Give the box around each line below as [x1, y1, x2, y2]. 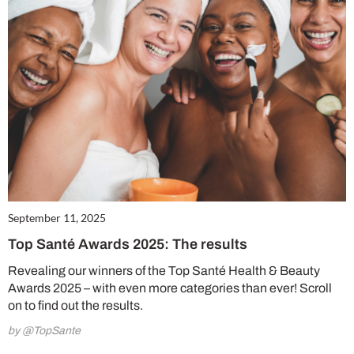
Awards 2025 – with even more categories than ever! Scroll [8, 281, 332, 295]
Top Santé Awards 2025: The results [8, 235, 247, 252]
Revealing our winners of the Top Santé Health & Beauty [8, 263, 320, 277]
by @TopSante [8, 324, 81, 337]
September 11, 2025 [8, 210, 106, 224]
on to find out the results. [8, 298, 143, 312]
